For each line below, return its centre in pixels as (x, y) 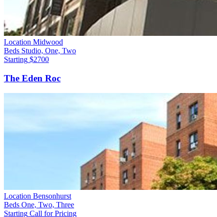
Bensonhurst (52, 196)
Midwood (48, 42)
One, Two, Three (48, 204)
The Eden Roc (32, 78)
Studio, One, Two (49, 51)
